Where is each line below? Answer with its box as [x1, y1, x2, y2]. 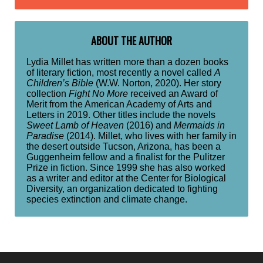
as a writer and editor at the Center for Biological [26, 173, 226, 184]
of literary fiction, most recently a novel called [26, 68, 214, 78]
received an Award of [128, 89, 218, 99]
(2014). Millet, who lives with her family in [64, 131, 237, 141]
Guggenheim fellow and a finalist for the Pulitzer [26, 152, 225, 163]
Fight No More [69, 89, 128, 99]
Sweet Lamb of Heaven [26, 120, 124, 131]
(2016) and [124, 120, 174, 131]
